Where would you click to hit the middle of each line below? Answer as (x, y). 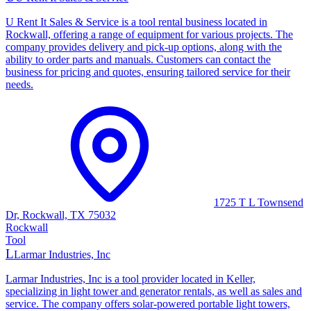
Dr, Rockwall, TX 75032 (61, 215)
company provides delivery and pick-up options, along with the (144, 47)
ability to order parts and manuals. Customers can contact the (138, 59)
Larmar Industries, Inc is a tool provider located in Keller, (131, 279)
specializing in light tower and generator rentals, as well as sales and (154, 291)
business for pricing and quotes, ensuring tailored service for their (148, 72)
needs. (19, 84)
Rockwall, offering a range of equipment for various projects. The (149, 34)
